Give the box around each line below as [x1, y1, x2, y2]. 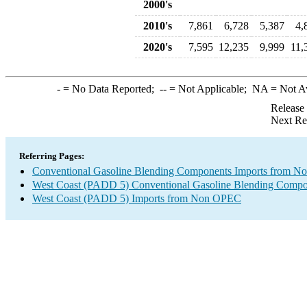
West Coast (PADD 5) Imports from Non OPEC [32, 193, 241, 204]
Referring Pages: [19, 151, 84, 161]
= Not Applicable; [166, 83, 252, 95]
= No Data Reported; [60, 83, 160, 95]
